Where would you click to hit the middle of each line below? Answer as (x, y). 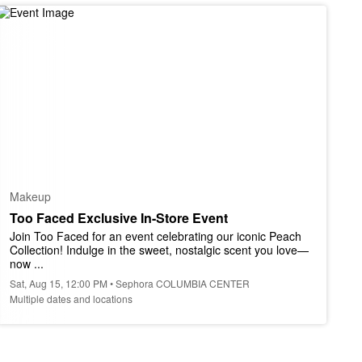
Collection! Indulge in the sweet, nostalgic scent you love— (159, 250)
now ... (27, 263)
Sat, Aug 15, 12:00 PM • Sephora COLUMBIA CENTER (130, 283)
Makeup (30, 196)
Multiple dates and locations (71, 299)
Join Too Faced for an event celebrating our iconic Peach (156, 236)
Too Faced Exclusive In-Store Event (119, 218)
